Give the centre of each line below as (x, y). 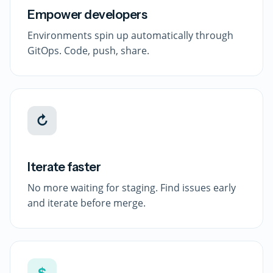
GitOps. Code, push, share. (88, 51)
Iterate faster (64, 167)
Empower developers (87, 15)
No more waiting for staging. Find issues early (132, 188)
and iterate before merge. (87, 203)
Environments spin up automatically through (130, 35)
